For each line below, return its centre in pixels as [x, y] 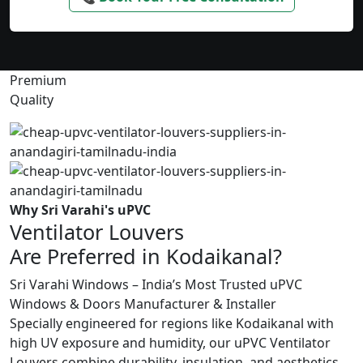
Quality [32, 100]
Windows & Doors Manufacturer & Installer [143, 304]
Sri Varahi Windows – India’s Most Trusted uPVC [156, 285]
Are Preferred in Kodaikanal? [146, 256]
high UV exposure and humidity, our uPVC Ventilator [170, 343]
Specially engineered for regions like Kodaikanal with [172, 324]
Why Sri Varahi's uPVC [80, 210]
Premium [38, 81]
